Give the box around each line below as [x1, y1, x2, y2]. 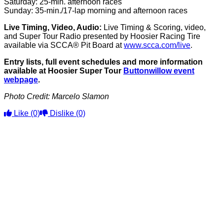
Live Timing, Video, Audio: [4, 23, 102, 32]
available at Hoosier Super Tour [4, 67, 123, 75]
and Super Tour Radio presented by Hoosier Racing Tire [4, 32, 200, 40]
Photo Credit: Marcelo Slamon [4, 92, 109, 101]
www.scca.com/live [124, 41, 190, 49]
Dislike [48, 109, 76, 117]
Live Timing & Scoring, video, [102, 23, 206, 32]
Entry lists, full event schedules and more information [4, 58, 203, 66]
